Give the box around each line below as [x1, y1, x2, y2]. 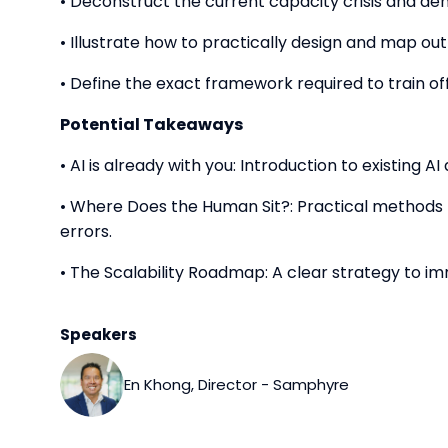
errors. [60, 220, 112, 244]
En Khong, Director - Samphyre [124, 374, 349, 396]
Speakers [60, 324, 137, 346]
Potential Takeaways [60, 113, 243, 137]
